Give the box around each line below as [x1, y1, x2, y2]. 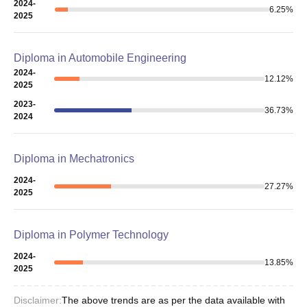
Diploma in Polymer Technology [14, 228, 169, 241]
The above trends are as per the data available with [62, 294, 285, 306]
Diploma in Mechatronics [14, 152, 134, 164]
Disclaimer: [14, 294, 62, 306]
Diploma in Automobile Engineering [14, 51, 186, 64]
